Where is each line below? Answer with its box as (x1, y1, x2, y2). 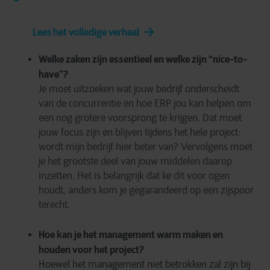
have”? (39, 68, 68, 80)
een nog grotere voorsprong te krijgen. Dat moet (39, 112, 242, 124)
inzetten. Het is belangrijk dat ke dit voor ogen (39, 170, 230, 181)
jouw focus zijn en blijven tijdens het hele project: (39, 127, 240, 138)
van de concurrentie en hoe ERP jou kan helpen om (39, 98, 251, 109)
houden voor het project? (39, 243, 144, 256)
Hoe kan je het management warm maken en (39, 228, 223, 240)
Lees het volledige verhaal (33, 26, 139, 38)
